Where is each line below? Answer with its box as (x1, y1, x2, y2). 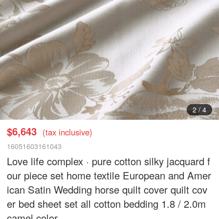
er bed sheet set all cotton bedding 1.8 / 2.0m (7, 196, 206, 211)
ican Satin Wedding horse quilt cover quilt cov (7, 182, 208, 197)
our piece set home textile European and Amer (7, 168, 212, 182)
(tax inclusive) (43, 126, 93, 138)
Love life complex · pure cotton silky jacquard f (7, 153, 211, 168)
